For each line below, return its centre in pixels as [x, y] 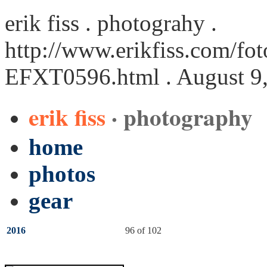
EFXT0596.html [82, 77]
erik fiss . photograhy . [111, 23]
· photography [182, 117]
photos [62, 174]
